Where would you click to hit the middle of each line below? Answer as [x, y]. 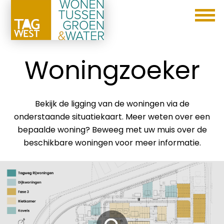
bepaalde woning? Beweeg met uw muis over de [112, 130]
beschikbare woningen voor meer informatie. [112, 143]
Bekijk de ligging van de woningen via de [112, 104]
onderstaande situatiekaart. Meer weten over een [112, 117]
